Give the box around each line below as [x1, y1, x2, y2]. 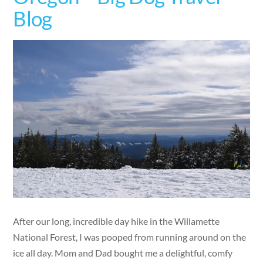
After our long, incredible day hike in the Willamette [13, 215, 220, 227]
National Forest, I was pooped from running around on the [13, 231, 247, 242]
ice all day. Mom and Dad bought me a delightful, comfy [13, 247, 233, 258]
